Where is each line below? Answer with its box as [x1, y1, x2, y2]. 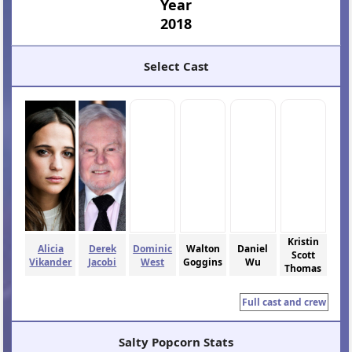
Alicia [37, 241, 64, 255]
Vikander [29, 255, 72, 269]
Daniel [237, 241, 269, 255]
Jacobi [88, 255, 117, 269]
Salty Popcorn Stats [119, 334, 233, 350]
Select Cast [143, 58, 209, 75]
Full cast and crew [241, 295, 326, 310]
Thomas [284, 262, 322, 276]
